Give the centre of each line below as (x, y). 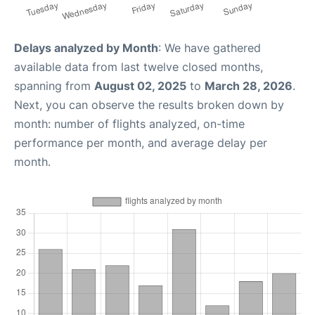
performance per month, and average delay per (141, 143)
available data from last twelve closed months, (139, 67)
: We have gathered (210, 48)
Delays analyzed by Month (86, 48)
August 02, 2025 (140, 86)
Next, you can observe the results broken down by (149, 105)
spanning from (54, 86)
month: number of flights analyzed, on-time (129, 124)
